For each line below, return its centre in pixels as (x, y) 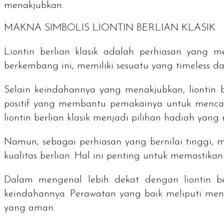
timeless (194, 66)
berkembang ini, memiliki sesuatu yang (90, 66)
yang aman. (29, 208)
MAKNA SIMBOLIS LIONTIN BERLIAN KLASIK (110, 28)
